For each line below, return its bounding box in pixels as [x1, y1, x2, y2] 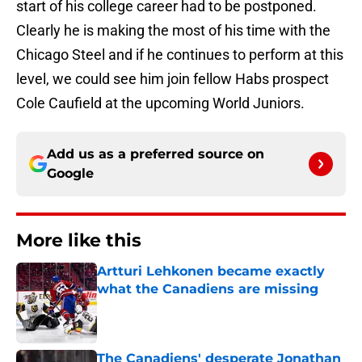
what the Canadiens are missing [97, 281, 318, 297]
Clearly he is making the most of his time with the [16, 22, 330, 40]
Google [47, 166, 94, 182]
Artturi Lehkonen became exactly [97, 263, 325, 280]
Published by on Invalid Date [96, 298, 237, 312]
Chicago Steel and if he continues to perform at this [16, 46, 343, 64]
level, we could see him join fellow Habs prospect [16, 70, 329, 88]
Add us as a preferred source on [47, 146, 264, 162]
